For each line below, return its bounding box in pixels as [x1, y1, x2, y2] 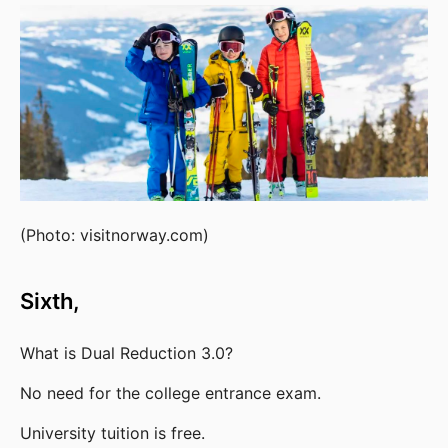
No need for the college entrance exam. [20, 383, 321, 404]
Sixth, [20, 288, 85, 315]
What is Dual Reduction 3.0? [20, 343, 233, 364]
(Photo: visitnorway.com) [20, 225, 209, 246]
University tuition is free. [20, 423, 205, 444]
